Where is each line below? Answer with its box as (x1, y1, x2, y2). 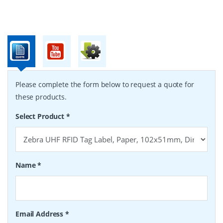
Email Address (15, 209, 66, 219)
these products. (15, 92, 67, 102)
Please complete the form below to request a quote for (15, 80, 194, 90)
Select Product (15, 111, 66, 121)
